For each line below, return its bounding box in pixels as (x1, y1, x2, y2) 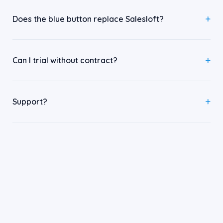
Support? (12, 96, 47, 107)
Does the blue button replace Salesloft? (12, 13, 164, 24)
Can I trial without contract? (12, 55, 117, 65)
